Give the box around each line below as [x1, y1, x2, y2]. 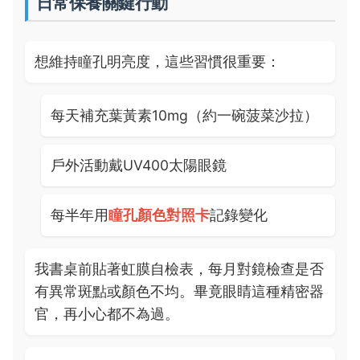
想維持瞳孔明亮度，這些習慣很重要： [35, 53, 280, 70]
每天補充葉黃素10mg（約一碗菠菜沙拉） [51, 107, 318, 124]
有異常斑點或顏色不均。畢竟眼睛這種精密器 [35, 283, 324, 300]
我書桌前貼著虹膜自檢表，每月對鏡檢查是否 [35, 260, 324, 277]
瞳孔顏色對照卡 [108, 207, 210, 223]
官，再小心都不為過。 [35, 305, 179, 322]
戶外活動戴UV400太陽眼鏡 [51, 157, 227, 174]
